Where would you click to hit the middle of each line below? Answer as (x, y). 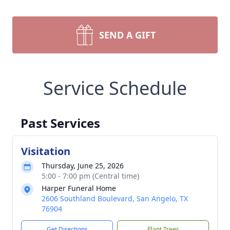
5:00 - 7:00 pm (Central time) (90, 176)
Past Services (60, 123)
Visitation (46, 151)
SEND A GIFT (127, 35)
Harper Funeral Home (79, 188)
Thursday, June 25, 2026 (83, 166)
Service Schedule (115, 88)
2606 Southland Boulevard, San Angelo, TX (115, 198)
